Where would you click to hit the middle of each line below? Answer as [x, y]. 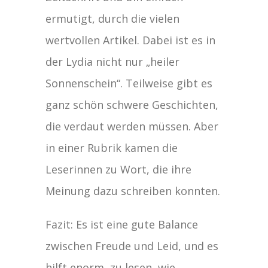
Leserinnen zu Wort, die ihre [119, 169]
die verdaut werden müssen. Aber [132, 126]
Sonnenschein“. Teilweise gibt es [129, 83]
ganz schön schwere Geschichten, [132, 104]
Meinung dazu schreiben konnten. [133, 191]
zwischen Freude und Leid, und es [132, 246]
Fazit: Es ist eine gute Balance [122, 224]
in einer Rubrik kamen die [112, 147]
